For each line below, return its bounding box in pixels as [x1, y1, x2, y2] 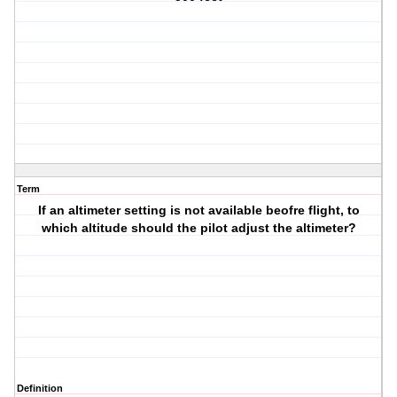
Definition [17, 383, 63, 394]
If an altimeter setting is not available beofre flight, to [37, 203, 360, 218]
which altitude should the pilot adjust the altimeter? [41, 221, 356, 236]
